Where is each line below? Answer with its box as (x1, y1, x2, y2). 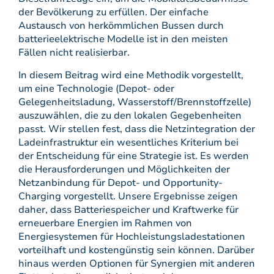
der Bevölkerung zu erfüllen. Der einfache (18, 6, 209, 19)
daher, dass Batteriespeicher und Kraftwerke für (18, 203, 239, 217)
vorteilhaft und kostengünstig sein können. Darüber (18, 243, 254, 257)
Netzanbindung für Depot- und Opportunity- (18, 176, 223, 190)
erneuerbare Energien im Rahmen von (18, 217, 192, 230)
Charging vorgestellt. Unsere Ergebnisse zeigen (18, 190, 238, 203)
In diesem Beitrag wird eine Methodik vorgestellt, (18, 68, 243, 82)
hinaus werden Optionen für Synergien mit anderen (18, 257, 255, 270)
